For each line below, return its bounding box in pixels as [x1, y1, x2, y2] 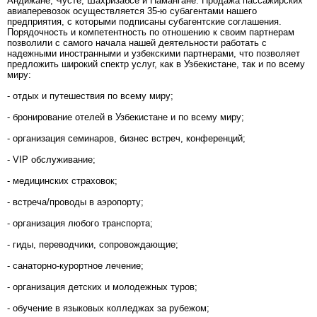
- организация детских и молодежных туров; [7, 282, 197, 293]
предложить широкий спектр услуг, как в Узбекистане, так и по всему [7, 59, 305, 70]
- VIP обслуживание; [7, 154, 96, 166]
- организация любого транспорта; [7, 218, 153, 229]
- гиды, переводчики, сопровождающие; [7, 239, 178, 250]
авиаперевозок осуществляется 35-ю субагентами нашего [7, 6, 257, 17]
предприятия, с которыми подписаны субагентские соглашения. [7, 16, 282, 28]
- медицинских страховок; [7, 175, 117, 187]
